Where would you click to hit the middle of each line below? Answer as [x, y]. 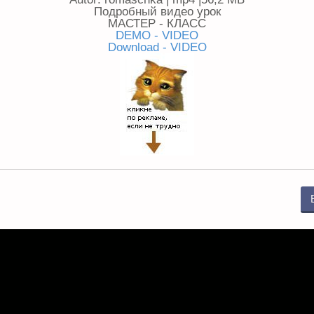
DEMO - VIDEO [157, 35]
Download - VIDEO [157, 47]
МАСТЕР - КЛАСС [157, 23]
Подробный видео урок [157, 11]
